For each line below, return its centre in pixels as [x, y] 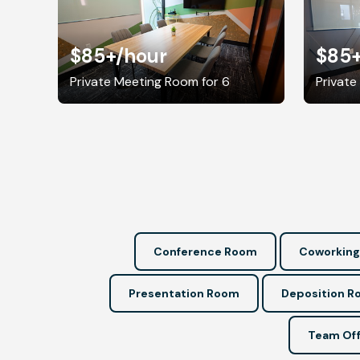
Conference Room [205, 251]
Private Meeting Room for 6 [150, 81]
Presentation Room [184, 293]
